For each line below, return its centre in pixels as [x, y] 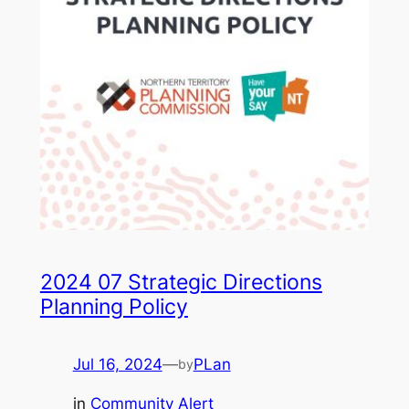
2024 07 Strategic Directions [181, 283]
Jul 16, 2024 [117, 365]
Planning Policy [114, 307]
